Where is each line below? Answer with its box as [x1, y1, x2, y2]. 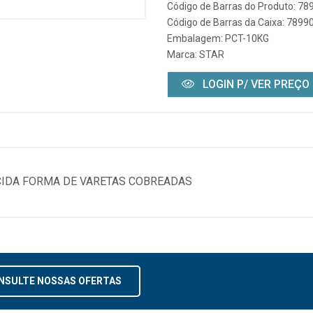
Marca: [167, 49, 199, 60]
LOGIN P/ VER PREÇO [200, 78, 310, 91]
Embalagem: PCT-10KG [167, 33, 269, 44]
